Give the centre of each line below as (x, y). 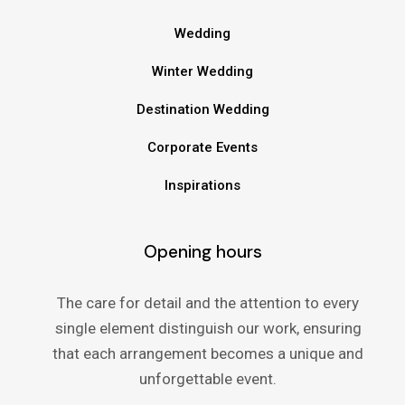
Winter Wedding (202, 72)
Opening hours (202, 252)
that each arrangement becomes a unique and (208, 354)
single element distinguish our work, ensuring (208, 329)
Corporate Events (202, 148)
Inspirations (202, 186)
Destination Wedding (202, 110)
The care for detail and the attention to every (208, 303)
